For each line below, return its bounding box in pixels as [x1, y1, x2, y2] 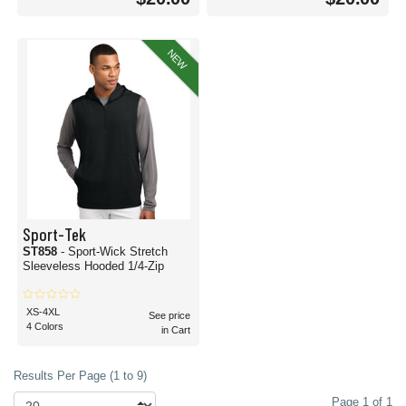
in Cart [161, 324, 190, 335]
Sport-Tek [23, 223, 86, 245]
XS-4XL [26, 306, 60, 317]
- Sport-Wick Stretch [61, 245, 168, 258]
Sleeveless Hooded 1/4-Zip [23, 259, 164, 273]
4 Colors [26, 321, 63, 332]
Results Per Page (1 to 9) [14, 369, 147, 382]
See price [149, 310, 190, 321]
